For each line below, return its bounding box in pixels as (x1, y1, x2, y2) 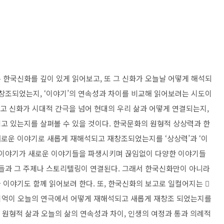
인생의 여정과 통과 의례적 (128, 208, 211, 218)
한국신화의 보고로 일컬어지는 (108, 178, 205, 188)
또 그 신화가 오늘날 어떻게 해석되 (104, 73, 212, 83)
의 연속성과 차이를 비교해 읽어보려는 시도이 (69, 88, 212, 98)
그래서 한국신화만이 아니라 (122, 163, 210, 173)
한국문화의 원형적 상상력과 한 (113, 118, 210, 128)
